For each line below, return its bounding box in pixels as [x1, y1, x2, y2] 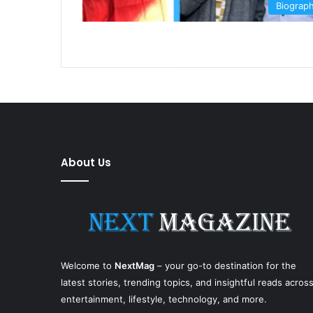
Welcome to [61, 259, 115, 271]
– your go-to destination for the [154, 259, 296, 271]
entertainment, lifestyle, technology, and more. [61, 293, 267, 305]
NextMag [115, 259, 154, 271]
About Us [61, 154, 111, 170]
